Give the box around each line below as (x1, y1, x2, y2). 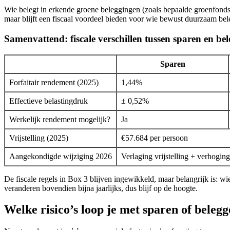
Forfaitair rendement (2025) (9, 78, 99, 87)
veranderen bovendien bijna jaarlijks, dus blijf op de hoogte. (4, 183, 198, 193)
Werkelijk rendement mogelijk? (9, 114, 110, 124)
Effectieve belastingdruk (9, 96, 88, 105)
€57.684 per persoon (121, 133, 188, 142)
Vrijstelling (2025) (9, 133, 68, 142)
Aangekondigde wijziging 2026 (9, 151, 112, 161)
